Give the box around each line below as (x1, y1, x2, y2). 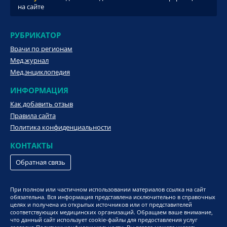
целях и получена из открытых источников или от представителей (10, 201, 192, 209)
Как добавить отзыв (10, 99, 73, 109)
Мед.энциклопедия (10, 67, 70, 77)
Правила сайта (10, 111, 56, 121)
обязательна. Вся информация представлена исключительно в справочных (10, 193, 215, 201)
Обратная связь (16, 158, 65, 167)
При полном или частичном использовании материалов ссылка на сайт (10, 185, 206, 194)
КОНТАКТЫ (10, 140, 53, 151)
